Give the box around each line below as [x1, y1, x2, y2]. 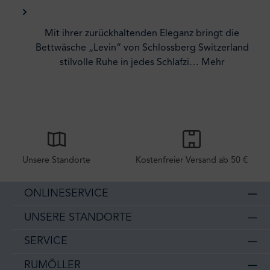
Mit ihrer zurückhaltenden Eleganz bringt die [45, 28, 239, 39]
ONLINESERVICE [24, 188, 108, 199]
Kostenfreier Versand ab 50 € [135, 155, 248, 165]
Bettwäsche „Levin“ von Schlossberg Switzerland [35, 43, 249, 53]
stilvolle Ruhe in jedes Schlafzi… [59, 57, 201, 67]
